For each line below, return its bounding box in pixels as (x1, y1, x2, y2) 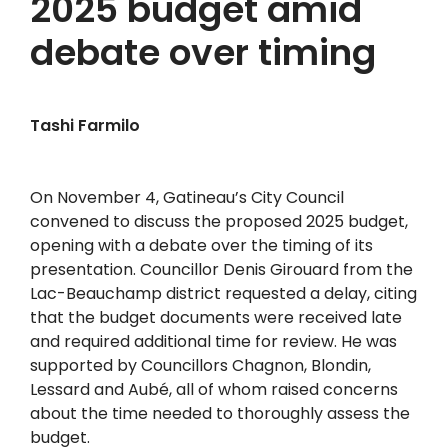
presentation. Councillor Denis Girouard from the (30, 258, 413, 281)
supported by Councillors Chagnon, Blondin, (30, 354, 371, 377)
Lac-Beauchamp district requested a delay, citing (30, 282, 417, 305)
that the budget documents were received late (30, 306, 402, 329)
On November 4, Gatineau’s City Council (30, 186, 344, 209)
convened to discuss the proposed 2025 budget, (30, 210, 408, 233)
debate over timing (30, 27, 376, 78)
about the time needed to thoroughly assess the (30, 402, 410, 425)
